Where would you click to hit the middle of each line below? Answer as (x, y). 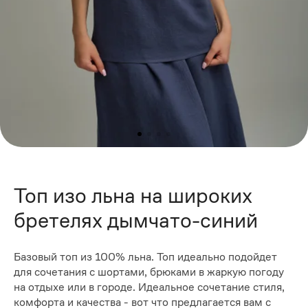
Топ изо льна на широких (133, 195)
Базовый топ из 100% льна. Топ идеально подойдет (145, 257)
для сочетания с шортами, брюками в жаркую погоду (149, 272)
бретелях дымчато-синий (136, 220)
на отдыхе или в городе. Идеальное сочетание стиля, (149, 287)
